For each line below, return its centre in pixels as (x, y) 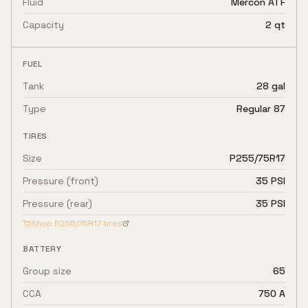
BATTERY (42, 249)
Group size (47, 271)
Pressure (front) (60, 181)
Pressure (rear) (57, 203)
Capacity (43, 25)
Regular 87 (261, 109)
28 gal (271, 86)
